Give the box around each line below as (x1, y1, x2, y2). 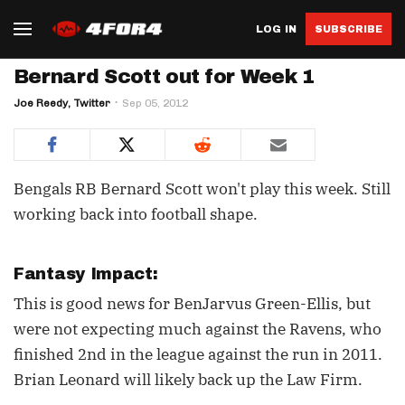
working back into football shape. (14, 204, 258, 224)
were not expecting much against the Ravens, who (14, 319, 381, 339)
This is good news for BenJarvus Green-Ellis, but (14, 294, 371, 314)
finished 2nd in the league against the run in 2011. (14, 344, 382, 364)
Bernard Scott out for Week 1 (14, 66, 316, 88)
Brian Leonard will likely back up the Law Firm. (14, 370, 363, 390)
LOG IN (256, 23, 297, 34)
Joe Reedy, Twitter (14, 97, 110, 109)
